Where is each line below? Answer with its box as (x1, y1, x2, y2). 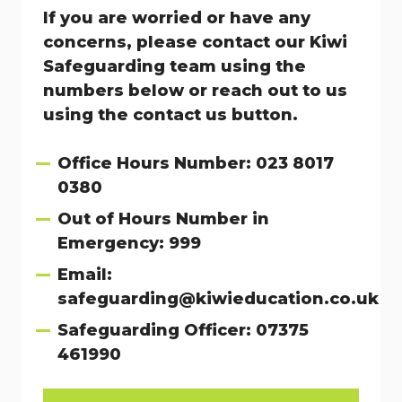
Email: (57, 265, 112, 284)
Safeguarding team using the (43, 57, 306, 76)
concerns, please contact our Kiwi (43, 32, 347, 52)
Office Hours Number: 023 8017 (57, 153, 334, 173)
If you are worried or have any (43, 8, 310, 28)
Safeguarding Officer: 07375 (57, 320, 309, 340)
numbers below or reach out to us (43, 81, 347, 100)
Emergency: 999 (57, 233, 201, 253)
